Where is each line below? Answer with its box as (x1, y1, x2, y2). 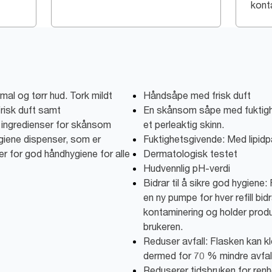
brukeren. (143, 220, 183, 233)
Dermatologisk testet (143, 148, 237, 160)
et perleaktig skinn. (143, 118, 224, 131)
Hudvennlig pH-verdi (143, 162, 230, 174)
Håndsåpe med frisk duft (143, 89, 251, 101)
